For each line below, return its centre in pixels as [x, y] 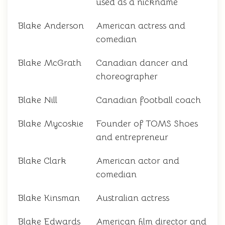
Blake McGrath [49, 63]
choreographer [127, 77]
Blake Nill [37, 100]
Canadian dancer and [142, 63]
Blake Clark [42, 161]
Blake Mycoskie [50, 124]
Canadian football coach [148, 100]
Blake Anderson [51, 26]
